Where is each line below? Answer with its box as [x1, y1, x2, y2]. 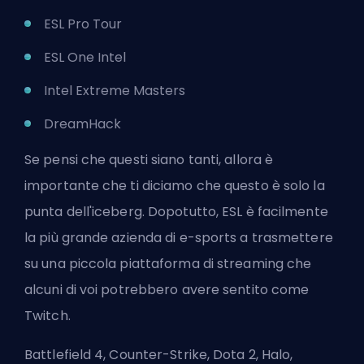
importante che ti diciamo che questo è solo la [24, 176, 325, 195]
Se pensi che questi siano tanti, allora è [24, 150, 274, 169]
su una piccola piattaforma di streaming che [24, 254, 312, 273]
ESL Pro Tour [44, 15, 122, 33]
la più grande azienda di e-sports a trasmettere [24, 228, 333, 247]
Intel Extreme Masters [44, 81, 185, 100]
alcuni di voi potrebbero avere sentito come [24, 280, 310, 299]
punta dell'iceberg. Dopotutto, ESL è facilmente [24, 202, 328, 221]
